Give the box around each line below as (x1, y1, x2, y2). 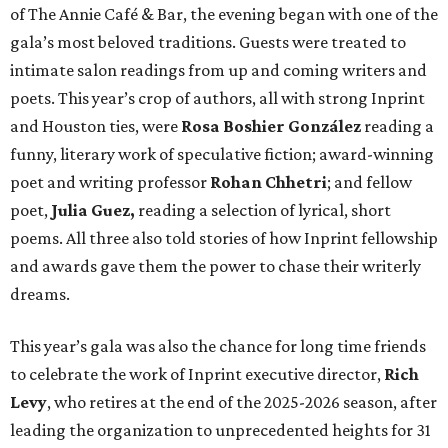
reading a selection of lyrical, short (138, 199, 391, 220)
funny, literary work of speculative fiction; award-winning (10, 143, 434, 164)
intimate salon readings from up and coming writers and (10, 59, 427, 80)
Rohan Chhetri (210, 171, 327, 192)
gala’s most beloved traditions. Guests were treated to (10, 31, 406, 52)
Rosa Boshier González (181, 115, 361, 136)
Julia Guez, (51, 199, 138, 220)
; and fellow (327, 171, 412, 192)
